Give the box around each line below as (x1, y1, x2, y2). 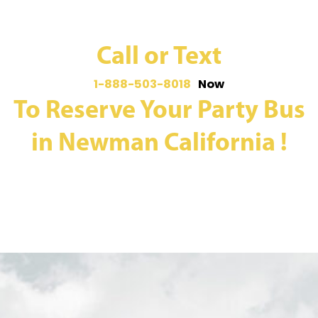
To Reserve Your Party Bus (13, 98, 305, 124)
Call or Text (97, 44, 221, 70)
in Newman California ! (31, 131, 287, 157)
